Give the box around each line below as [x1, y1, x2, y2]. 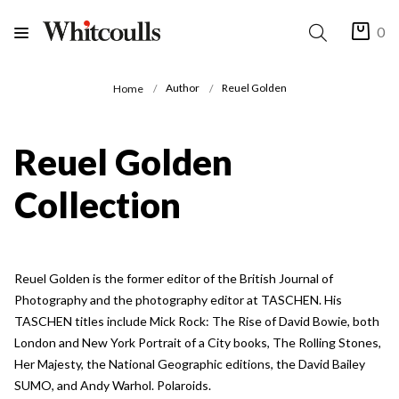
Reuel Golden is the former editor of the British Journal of [14, 270, 333, 286]
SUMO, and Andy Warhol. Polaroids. [14, 377, 211, 393]
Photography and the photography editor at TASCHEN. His [14, 291, 342, 307]
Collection [14, 183, 181, 226]
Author [165, 81, 199, 95]
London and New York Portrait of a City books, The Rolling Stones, [14, 334, 381, 350]
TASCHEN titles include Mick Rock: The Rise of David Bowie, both [14, 313, 379, 329]
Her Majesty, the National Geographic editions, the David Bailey [14, 355, 365, 371]
